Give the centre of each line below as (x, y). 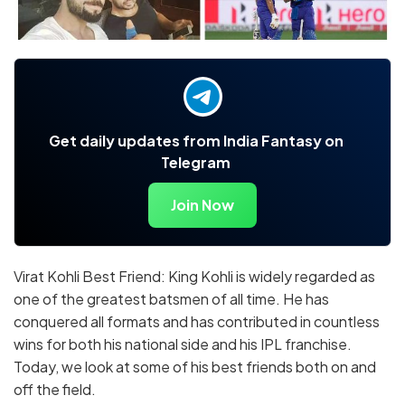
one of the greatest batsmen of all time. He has (171, 299)
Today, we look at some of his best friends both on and (195, 367)
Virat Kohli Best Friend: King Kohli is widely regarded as (194, 277)
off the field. (55, 390)
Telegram (196, 163)
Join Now (202, 205)
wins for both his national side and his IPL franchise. (183, 344)
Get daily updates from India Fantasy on (196, 141)
